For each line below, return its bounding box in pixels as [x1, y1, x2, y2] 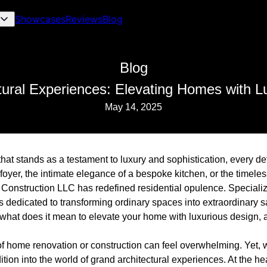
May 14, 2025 [105, 102, 162, 112]
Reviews [66, 13, 103, 25]
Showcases [15, 13, 66, 25]
